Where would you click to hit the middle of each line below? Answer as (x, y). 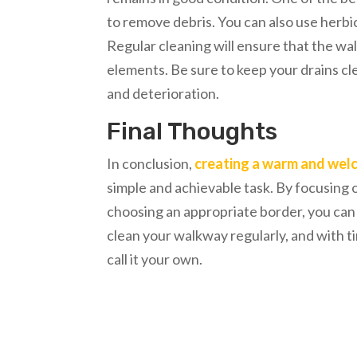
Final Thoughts (192, 131)
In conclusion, (151, 163)
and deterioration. (163, 93)
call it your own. (155, 259)
